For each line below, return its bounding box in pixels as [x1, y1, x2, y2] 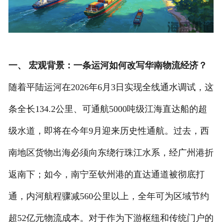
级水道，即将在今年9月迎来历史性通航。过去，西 [8, 125, 209, 136]
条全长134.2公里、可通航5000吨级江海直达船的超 [8, 104, 207, 114]
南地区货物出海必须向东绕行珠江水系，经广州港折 [8, 147, 214, 158]
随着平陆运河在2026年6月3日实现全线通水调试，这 [8, 82, 214, 92]
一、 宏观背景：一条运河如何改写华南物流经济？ [8, 60, 207, 70]
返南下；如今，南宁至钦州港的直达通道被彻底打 [8, 169, 205, 179]
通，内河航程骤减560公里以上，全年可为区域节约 [8, 191, 209, 201]
